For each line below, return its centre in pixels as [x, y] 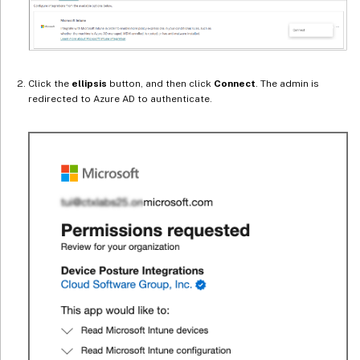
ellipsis [89, 84]
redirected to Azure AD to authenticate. [120, 99]
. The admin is [287, 84]
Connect [235, 84]
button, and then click [160, 84]
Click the [50, 84]
